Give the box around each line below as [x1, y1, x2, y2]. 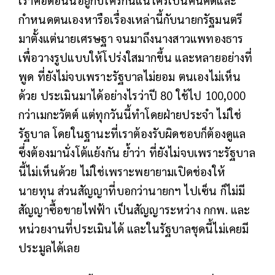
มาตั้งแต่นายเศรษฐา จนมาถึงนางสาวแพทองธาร [18, 30, 244, 45]
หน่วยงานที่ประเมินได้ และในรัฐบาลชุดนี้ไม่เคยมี [18, 220, 249, 236]
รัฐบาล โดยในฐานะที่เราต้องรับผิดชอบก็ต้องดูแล [18, 125, 246, 141]
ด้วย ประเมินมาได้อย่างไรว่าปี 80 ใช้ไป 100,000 [18, 87, 246, 103]
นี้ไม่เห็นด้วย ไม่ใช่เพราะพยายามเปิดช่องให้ [18, 163, 225, 179]
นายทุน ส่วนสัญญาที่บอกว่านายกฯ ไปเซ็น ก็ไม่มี [18, 182, 246, 198]
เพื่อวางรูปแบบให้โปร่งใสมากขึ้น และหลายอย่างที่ [18, 49, 253, 64]
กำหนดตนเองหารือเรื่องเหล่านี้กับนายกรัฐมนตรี [18, 11, 243, 26]
